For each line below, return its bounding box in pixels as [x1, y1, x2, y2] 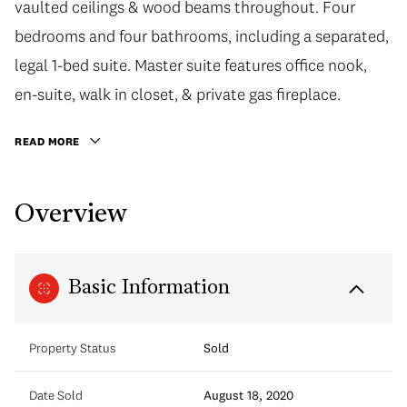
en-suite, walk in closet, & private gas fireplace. [15, 84, 341, 104]
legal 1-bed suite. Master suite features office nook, [15, 55, 367, 75]
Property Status [29, 339, 115, 356]
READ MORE [15, 134, 80, 148]
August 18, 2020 [203, 386, 293, 403]
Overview [15, 202, 127, 228]
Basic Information [68, 277, 230, 299]
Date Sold [29, 386, 83, 403]
